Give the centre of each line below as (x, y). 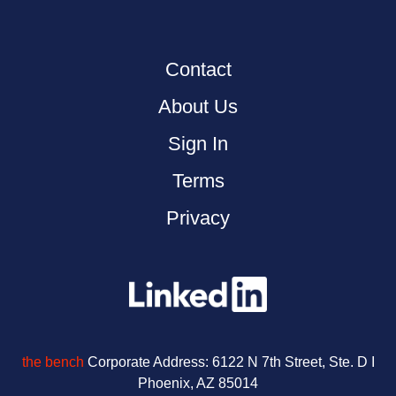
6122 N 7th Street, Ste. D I (291, 362)
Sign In (198, 144)
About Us (198, 107)
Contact (198, 70)
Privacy (198, 218)
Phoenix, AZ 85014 (198, 383)
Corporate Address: (146, 362)
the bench (53, 362)
